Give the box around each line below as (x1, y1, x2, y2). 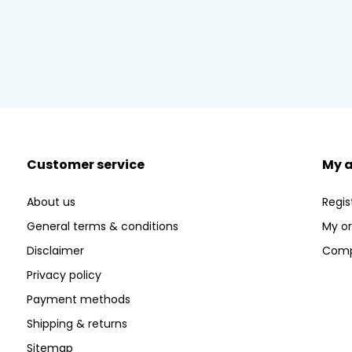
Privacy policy (26, 267, 101, 284)
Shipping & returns (26, 316, 127, 332)
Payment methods (26, 291, 130, 308)
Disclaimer (26, 243, 84, 259)
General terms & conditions (26, 218, 178, 235)
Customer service (26, 156, 145, 174)
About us (26, 194, 75, 211)
